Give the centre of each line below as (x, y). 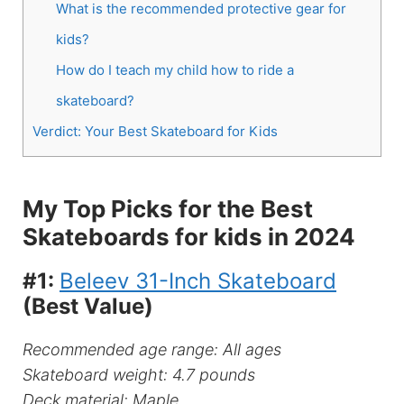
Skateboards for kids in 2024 (189, 237)
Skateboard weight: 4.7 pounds (139, 375)
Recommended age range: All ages (152, 350)
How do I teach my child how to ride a (174, 69)
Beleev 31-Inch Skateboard (198, 281)
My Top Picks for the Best (168, 209)
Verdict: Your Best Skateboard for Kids (157, 131)
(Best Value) (88, 307)
